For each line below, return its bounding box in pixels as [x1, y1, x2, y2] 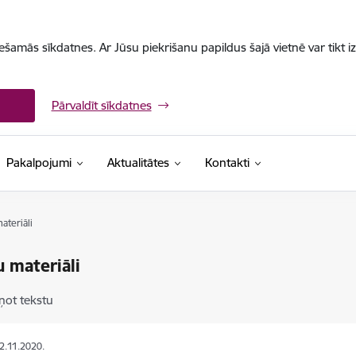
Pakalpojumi [6, 155, 72, 170]
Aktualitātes [106, 155, 169, 170]
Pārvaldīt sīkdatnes [51, 98, 152, 113]
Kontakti [204, 155, 250, 170]
